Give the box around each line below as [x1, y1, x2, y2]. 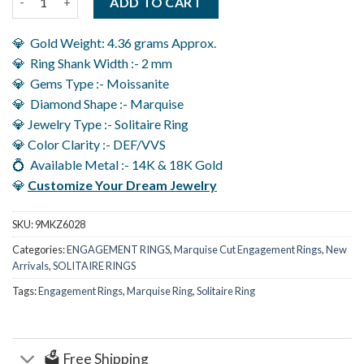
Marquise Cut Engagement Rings [174, 243, 322, 257]
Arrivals [12, 259, 49, 273]
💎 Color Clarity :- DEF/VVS [12, 136, 166, 152]
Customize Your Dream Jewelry [28, 176, 217, 193]
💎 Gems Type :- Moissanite [12, 75, 169, 91]
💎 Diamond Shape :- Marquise [12, 95, 184, 111]
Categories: [12, 243, 67, 257]
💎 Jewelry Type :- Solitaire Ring [12, 115, 188, 132]
